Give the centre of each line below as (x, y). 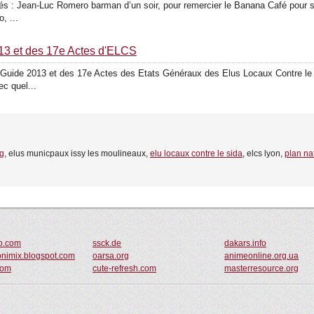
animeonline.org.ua (261, 256)
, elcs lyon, (264, 153)
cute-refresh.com (124, 268)
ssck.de (107, 243)
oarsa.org (111, 256)
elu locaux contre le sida (196, 153)
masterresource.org (261, 268)
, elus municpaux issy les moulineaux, (77, 153)
